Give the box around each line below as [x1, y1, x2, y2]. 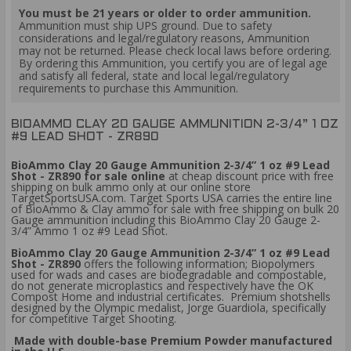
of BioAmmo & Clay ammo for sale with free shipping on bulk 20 [11, 201, 339, 216]
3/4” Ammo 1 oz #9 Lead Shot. [11, 223, 168, 238]
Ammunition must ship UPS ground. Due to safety [19, 17, 272, 33]
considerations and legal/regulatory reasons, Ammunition [19, 30, 309, 45]
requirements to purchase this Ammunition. [19, 80, 238, 96]
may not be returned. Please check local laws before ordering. [19, 42, 331, 58]
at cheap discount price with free [165, 168, 334, 183]
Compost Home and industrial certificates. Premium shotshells [11, 288, 331, 304]
